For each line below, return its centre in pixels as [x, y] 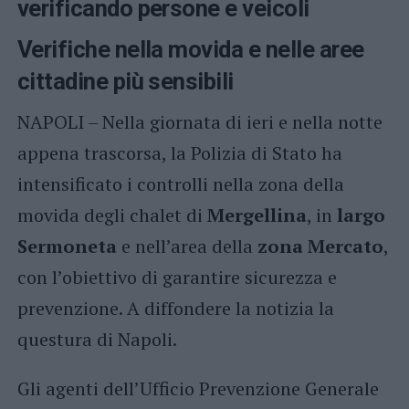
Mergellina [257, 215]
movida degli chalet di [112, 215]
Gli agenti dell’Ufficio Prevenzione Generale [198, 388]
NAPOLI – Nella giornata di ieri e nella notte [199, 122]
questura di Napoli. [97, 339]
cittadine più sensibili [125, 81]
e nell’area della [187, 246]
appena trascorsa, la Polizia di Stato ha [179, 153]
